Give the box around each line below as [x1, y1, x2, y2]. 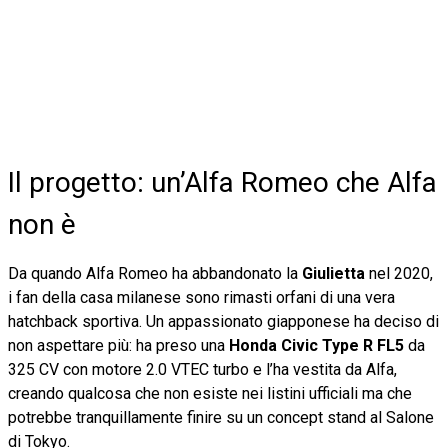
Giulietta [302, 263, 365, 283]
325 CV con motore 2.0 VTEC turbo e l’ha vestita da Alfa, [8, 359, 397, 379]
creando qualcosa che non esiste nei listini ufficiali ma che [8, 383, 412, 403]
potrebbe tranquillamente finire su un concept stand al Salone [8, 407, 434, 427]
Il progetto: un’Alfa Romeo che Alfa [8, 165, 437, 199]
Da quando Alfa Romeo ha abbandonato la [8, 263, 302, 283]
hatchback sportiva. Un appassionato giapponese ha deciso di [8, 311, 439, 331]
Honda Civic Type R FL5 [229, 335, 404, 355]
